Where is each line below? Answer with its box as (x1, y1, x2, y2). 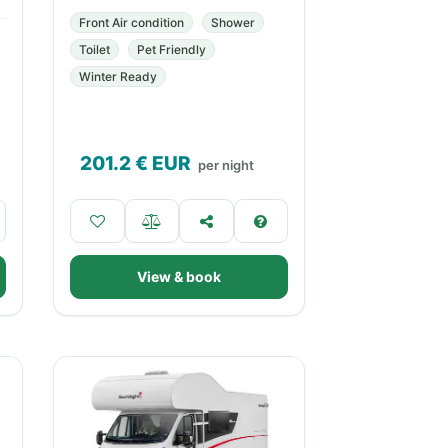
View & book (137, 268, 221, 285)
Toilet (79, 42, 110, 57)
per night (198, 157, 254, 173)
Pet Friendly (137, 42, 206, 57)
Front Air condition (79, 15, 184, 30)
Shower (211, 15, 255, 30)
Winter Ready (79, 69, 157, 84)
